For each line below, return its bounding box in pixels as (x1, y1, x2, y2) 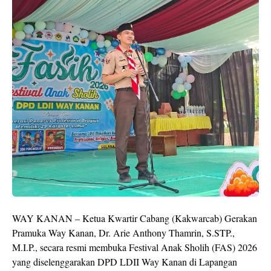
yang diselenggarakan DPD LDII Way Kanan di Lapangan (12, 255, 237, 268)
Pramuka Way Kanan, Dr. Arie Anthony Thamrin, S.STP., (12, 226, 235, 239)
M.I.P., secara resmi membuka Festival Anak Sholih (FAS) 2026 (12, 240, 257, 253)
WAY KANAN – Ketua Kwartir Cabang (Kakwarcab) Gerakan (12, 211, 257, 224)
